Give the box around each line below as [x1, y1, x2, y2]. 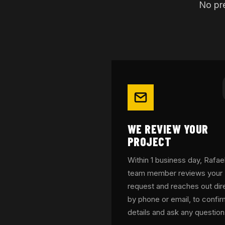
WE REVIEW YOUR [128, 122, 208, 136]
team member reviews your [128, 168, 222, 178]
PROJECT [128, 134, 172, 149]
